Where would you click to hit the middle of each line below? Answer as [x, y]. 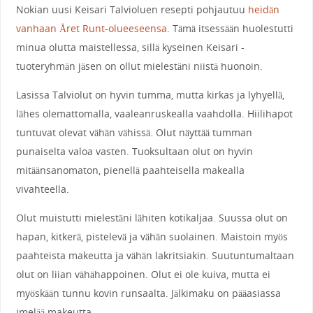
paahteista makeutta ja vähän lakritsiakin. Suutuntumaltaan [155, 256]
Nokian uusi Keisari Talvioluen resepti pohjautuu [132, 9]
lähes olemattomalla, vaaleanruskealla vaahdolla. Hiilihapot [154, 114]
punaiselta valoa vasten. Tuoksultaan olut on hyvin [134, 152]
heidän [263, 9]
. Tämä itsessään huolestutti [230, 28]
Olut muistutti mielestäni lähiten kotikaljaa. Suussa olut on [152, 218]
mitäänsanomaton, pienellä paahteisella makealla [130, 170]
